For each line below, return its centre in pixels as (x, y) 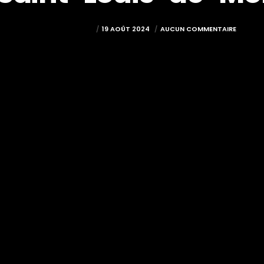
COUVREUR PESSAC (60, 29)
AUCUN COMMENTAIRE (198, 29)
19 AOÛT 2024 (126, 29)
